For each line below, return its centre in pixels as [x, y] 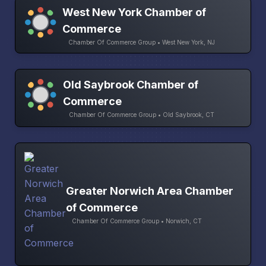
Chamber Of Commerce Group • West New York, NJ [141, 42]
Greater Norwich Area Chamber [150, 191]
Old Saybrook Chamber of [131, 85]
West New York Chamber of [134, 12]
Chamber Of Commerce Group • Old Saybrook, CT [142, 115]
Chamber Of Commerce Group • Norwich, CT [137, 221]
